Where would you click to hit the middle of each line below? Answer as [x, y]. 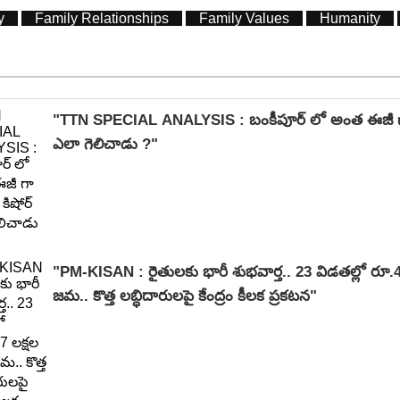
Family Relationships [102, 18]
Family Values [244, 18]
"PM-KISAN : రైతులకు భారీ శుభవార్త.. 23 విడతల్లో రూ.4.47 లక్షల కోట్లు [100, 271]
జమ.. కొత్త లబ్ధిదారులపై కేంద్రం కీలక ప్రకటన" [185, 296]
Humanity [350, 18]
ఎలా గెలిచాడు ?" [105, 144]
